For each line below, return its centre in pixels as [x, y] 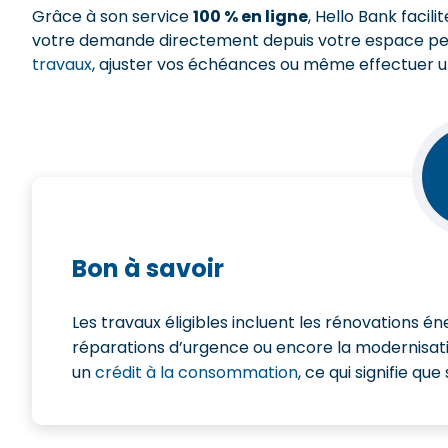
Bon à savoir [148, 268]
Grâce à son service [112, 16]
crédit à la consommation [196, 372]
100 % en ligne [250, 16]
